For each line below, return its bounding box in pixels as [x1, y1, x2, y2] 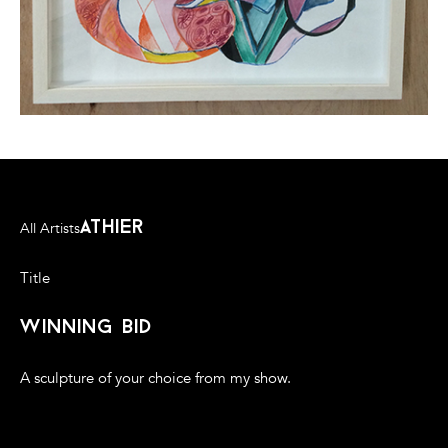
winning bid [20, 318, 153, 339]
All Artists [20, 219, 80, 239]
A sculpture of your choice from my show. [20, 368, 291, 389]
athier [80, 218, 145, 239]
